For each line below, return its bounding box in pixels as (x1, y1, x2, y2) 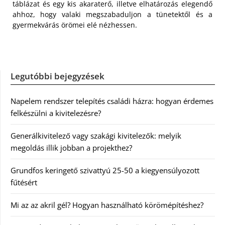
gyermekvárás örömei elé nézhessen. (13, 20, 137, 30)
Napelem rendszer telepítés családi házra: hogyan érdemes (11, 96, 213, 106)
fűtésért (11, 177, 37, 188)
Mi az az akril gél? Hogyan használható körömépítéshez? (11, 200, 203, 210)
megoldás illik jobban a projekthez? (11, 143, 132, 153)
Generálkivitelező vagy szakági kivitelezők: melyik (11, 131, 181, 141)
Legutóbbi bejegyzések (11, 70, 104, 82)
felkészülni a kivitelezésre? (11, 108, 101, 119)
